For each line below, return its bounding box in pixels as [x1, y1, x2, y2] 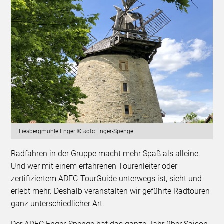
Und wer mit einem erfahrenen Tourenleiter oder [11, 161, 178, 171]
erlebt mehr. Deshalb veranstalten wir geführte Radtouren [11, 186, 210, 196]
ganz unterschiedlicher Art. [11, 198, 107, 208]
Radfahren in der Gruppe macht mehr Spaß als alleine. [11, 148, 201, 158]
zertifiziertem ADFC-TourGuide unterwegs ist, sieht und [11, 173, 202, 183]
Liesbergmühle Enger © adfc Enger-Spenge [19, 127, 134, 135]
